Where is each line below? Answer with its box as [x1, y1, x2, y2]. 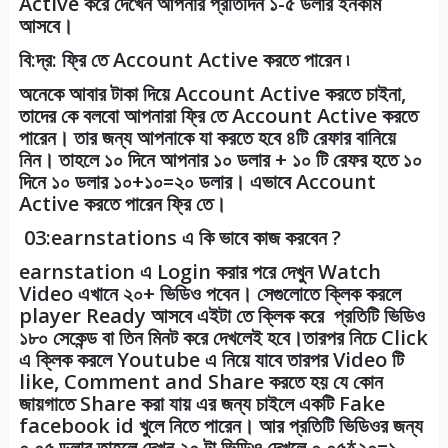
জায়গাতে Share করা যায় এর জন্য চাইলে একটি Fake [18, 390, 385, 418]
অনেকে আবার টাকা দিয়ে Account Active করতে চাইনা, [18, 80, 406, 108]
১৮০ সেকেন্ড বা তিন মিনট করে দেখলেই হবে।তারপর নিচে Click [18, 324, 428, 352]
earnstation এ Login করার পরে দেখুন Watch [18, 258, 381, 286]
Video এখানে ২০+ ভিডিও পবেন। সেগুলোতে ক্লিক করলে [18, 280, 406, 308]
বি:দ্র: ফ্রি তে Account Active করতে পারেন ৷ [18, 46, 349, 74]
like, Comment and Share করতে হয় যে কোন [18, 368, 383, 396]
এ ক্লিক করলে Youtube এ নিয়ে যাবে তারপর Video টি [18, 346, 404, 374]
